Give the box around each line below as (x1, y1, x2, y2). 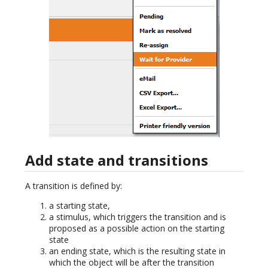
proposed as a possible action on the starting (49, 223, 224, 234)
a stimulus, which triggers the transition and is (49, 211, 226, 223)
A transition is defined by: (25, 180, 122, 192)
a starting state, (49, 200, 110, 212)
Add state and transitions (25, 150, 208, 170)
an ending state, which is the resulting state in (49, 245, 226, 257)
